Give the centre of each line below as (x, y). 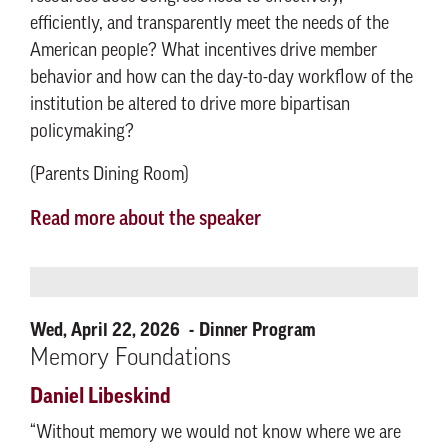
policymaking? (82, 132)
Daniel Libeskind (100, 396)
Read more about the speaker (145, 220)
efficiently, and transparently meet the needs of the (209, 24)
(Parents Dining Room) (109, 175)
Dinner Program (257, 330)
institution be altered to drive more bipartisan (190, 105)
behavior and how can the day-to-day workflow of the (221, 78)
